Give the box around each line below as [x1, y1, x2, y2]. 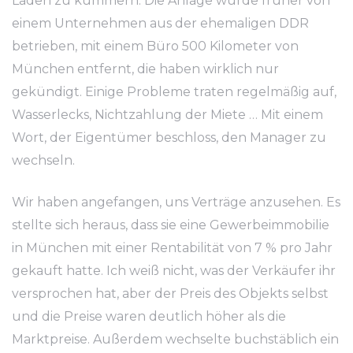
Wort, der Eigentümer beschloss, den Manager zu [12, 130, 326, 145]
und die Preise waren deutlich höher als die [12, 309, 286, 324]
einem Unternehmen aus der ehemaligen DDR [12, 16, 309, 31]
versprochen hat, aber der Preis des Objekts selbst [12, 286, 329, 301]
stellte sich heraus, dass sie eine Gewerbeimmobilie [12, 217, 329, 232]
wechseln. [12, 153, 75, 168]
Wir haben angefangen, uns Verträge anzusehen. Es [12, 195, 340, 210]
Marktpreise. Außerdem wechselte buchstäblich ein [12, 332, 339, 347]
